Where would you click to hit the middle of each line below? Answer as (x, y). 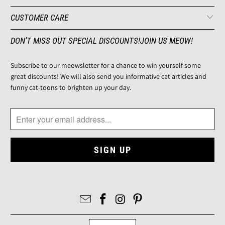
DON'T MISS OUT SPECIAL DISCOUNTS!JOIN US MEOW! (102, 41)
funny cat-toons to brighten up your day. (71, 88)
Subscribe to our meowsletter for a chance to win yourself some (106, 66)
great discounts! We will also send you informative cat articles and (109, 77)
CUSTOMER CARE (40, 18)
